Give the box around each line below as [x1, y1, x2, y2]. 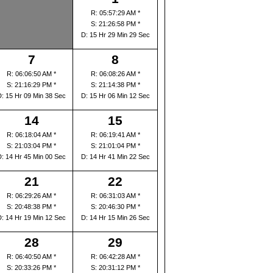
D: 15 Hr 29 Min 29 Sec [80, 31, 150, 38]
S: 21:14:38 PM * [90, 81, 140, 88]
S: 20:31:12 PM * [90, 264, 140, 271]
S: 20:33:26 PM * [7, 264, 56, 271]
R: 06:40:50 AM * [7, 253, 56, 260]
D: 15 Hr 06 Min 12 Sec [80, 92, 150, 99]
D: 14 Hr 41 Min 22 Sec [80, 153, 150, 160]
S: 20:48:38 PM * [7, 203, 56, 210]
